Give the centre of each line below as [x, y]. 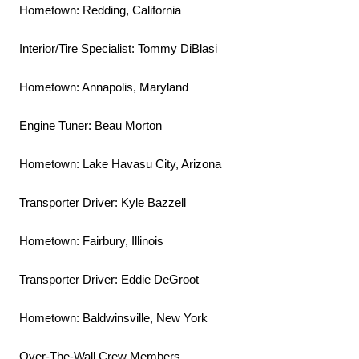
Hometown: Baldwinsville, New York [113, 318]
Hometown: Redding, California [100, 10]
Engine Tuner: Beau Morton [91, 126]
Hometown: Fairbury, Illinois [91, 241]
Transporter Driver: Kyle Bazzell [103, 203]
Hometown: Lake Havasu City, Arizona [120, 164]
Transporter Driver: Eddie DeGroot [109, 280]
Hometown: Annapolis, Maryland [104, 87]
